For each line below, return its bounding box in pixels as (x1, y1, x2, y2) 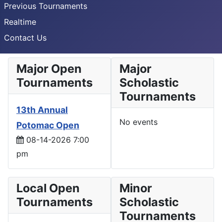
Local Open (16, 180, 80, 195)
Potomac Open (16, 119, 79, 130)
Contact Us (4, 32, 47, 43)
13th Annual (16, 104, 68, 115)
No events (119, 116, 158, 127)
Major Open (16, 61, 82, 76)
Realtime (4, 16, 36, 27)
